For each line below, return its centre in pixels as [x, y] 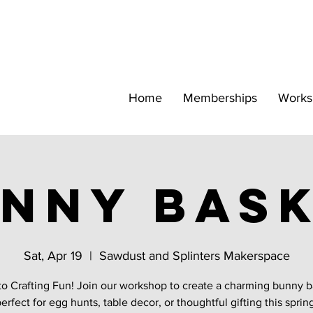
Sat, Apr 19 [53, 256]
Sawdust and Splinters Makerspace [194, 256]
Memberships [220, 98]
